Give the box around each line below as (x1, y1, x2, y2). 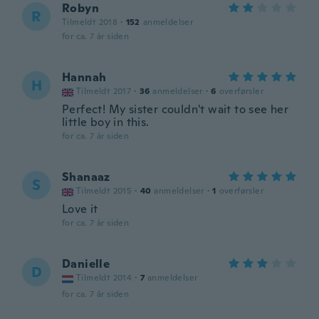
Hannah (62, 70, 107, 85)
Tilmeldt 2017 (76, 85, 132, 97)
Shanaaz (62, 169, 110, 184)
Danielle (62, 256, 110, 271)
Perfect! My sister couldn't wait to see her (62, 102, 289, 117)
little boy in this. (62, 115, 150, 130)
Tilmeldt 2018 (62, 16, 118, 28)
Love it (62, 202, 98, 216)
